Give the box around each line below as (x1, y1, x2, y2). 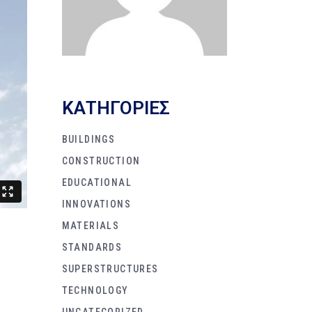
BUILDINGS (61, 133, 116, 145)
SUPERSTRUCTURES (61, 263, 159, 274)
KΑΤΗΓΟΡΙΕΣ (61, 97, 170, 118)
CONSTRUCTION (61, 155, 141, 166)
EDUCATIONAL (61, 176, 132, 188)
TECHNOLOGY (61, 284, 129, 296)
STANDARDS (61, 241, 123, 253)
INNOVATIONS (61, 198, 131, 210)
